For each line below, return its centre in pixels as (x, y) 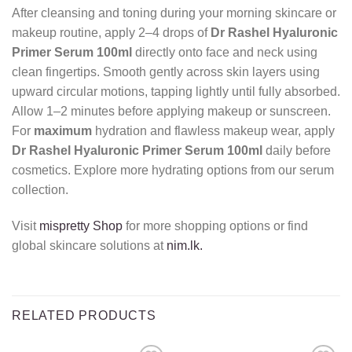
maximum (63, 130)
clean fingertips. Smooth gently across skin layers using (166, 71)
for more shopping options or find (215, 225)
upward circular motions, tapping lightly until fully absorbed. (176, 91)
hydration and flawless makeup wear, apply (213, 130)
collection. (40, 189)
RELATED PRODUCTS (84, 315)
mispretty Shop (81, 225)
